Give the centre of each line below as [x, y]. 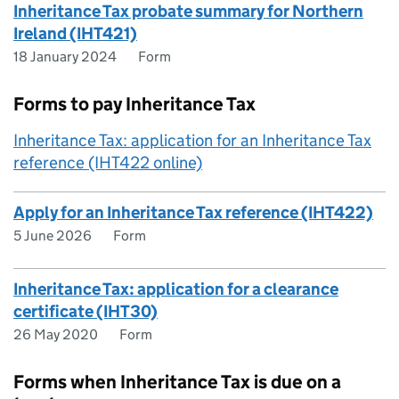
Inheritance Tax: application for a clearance [176, 289]
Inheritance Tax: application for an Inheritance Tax [192, 140]
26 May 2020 [56, 334]
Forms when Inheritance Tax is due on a [177, 382]
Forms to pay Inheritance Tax [134, 104]
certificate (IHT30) [85, 311]
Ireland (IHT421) [75, 33]
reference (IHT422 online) [108, 163]
